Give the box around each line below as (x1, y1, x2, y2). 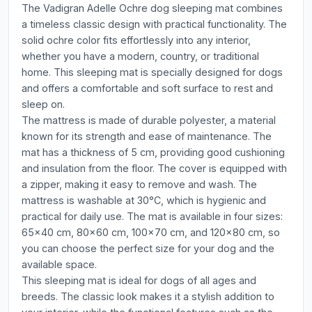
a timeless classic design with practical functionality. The (22, 18, 287, 30)
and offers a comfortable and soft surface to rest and (22, 82, 273, 94)
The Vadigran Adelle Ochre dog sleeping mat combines (22, 2, 283, 14)
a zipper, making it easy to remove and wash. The (22, 178, 257, 190)
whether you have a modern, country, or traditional (22, 50, 259, 62)
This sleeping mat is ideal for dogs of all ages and (22, 274, 256, 286)
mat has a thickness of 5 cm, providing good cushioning (22, 146, 285, 158)
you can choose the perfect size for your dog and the (22, 242, 274, 254)
